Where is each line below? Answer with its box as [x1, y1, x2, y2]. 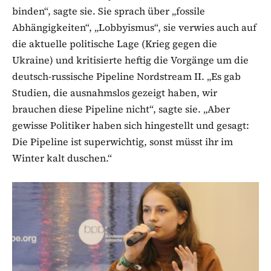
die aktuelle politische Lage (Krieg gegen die [12, 37, 217, 51]
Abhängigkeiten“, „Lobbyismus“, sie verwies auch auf [12, 21, 256, 34]
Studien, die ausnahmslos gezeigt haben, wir [12, 86, 217, 100]
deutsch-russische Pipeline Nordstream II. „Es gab [12, 70, 241, 83]
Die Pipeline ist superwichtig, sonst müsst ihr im [12, 135, 233, 149]
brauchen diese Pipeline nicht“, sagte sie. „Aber [12, 102, 230, 116]
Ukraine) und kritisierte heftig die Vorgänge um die [12, 53, 249, 67]
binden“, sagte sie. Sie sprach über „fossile [12, 4, 205, 18]
